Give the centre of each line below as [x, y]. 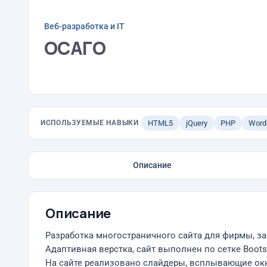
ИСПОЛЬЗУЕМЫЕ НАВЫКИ [90, 123]
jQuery [196, 123]
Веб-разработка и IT [84, 26]
